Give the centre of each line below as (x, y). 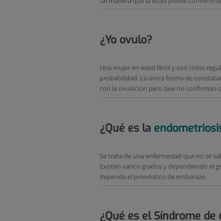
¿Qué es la (127, 128)
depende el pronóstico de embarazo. (153, 177)
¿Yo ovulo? (126, 40)
